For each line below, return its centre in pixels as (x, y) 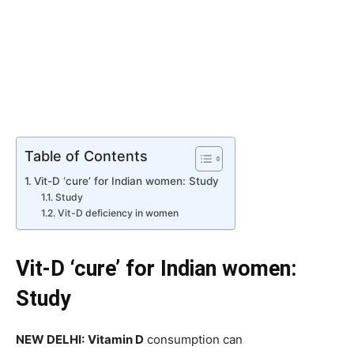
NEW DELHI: (50, 339)
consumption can (193, 339)
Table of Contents (86, 156)
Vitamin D (116, 339)
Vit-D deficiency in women (118, 213)
